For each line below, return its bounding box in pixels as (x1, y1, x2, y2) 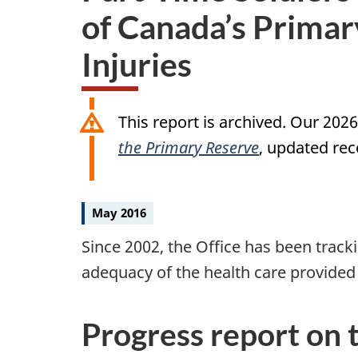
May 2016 (92, 205, 146, 221)
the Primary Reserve (118, 137, 259, 159)
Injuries (82, 45, 192, 84)
